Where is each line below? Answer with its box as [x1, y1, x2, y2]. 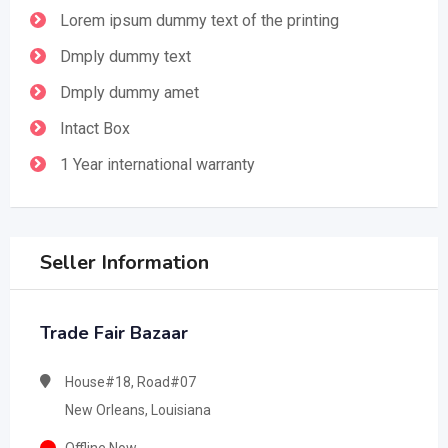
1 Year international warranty [60, 154, 255, 174]
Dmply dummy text [60, 46, 191, 66]
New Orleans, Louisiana [65, 401, 211, 418]
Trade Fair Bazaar [40, 320, 188, 345]
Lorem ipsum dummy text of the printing [60, 10, 339, 30]
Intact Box [60, 118, 130, 138]
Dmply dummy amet [60, 82, 199, 102]
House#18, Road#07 [65, 373, 196, 390]
